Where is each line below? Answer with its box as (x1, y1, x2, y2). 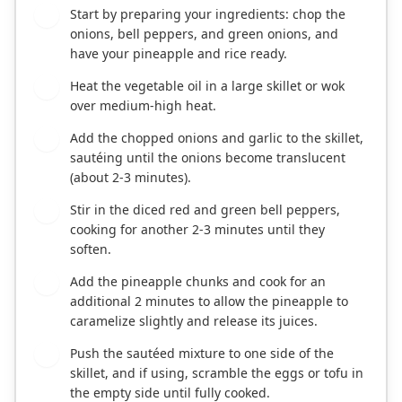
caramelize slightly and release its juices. (70, 312, 318, 330)
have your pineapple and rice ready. (70, 45, 287, 63)
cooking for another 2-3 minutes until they (70, 221, 325, 239)
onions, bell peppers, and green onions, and (70, 25, 338, 43)
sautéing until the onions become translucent (70, 149, 345, 167)
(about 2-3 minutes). (70, 169, 191, 187)
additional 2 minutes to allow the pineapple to (70, 293, 348, 310)
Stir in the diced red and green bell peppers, (70, 201, 340, 219)
